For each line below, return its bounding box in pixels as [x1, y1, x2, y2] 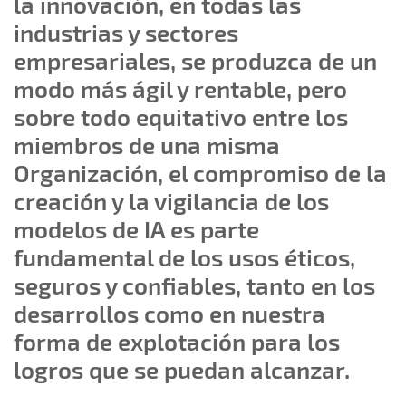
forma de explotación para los [14, 327, 340, 356]
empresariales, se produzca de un [14, 46, 377, 75]
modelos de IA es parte [14, 215, 259, 244]
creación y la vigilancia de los [14, 187, 329, 216]
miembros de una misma [14, 130, 280, 159]
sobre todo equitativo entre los [14, 102, 348, 131]
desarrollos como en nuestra [14, 299, 325, 328]
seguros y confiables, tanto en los [14, 271, 375, 300]
